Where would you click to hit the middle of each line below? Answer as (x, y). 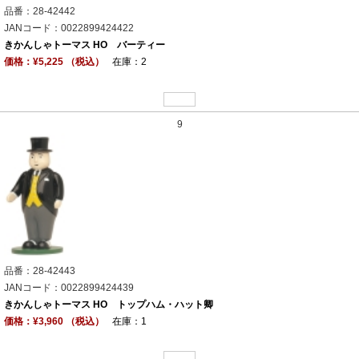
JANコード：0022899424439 (69, 287)
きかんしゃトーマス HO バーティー (85, 44)
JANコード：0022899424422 (69, 28)
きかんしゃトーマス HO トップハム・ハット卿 (109, 304)
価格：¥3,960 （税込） (54, 321)
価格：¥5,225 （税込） (54, 61)
